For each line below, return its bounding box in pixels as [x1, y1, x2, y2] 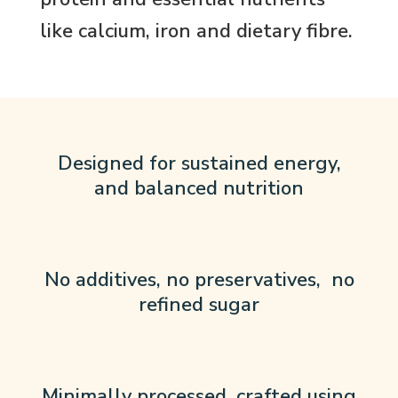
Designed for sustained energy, [57, 150, 341, 178]
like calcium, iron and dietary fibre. [40, 17, 353, 44]
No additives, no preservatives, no [44, 267, 354, 294]
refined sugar [139, 291, 259, 319]
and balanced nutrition [94, 175, 304, 203]
